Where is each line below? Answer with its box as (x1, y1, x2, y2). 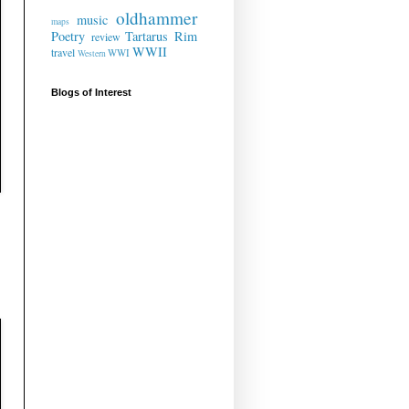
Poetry (51, 27, 85, 46)
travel (51, 45, 75, 60)
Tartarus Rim (125, 27, 198, 46)
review (90, 29, 121, 45)
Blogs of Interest (51, 87, 131, 99)
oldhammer (116, 6, 197, 30)
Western (78, 47, 106, 60)
